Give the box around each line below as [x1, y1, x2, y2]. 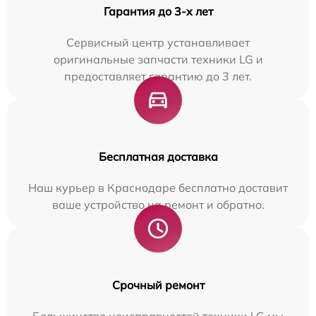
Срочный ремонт [111, 278, 205, 292]
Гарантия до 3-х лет [103, 4, 213, 18]
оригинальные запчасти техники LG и [53, 52, 263, 66]
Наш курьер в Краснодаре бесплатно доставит [28, 181, 288, 195]
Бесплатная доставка [98, 150, 218, 164]
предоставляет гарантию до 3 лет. [64, 69, 252, 83]
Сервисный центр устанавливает [66, 35, 250, 49]
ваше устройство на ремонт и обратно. [51, 197, 265, 212]
